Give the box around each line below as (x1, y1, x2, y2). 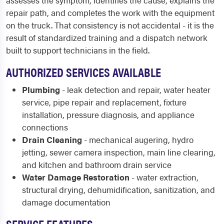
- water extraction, (129, 171, 198, 183)
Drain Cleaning (22, 133, 82, 146)
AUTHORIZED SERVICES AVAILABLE (6, 63, 161, 81)
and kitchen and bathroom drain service (22, 158, 171, 171)
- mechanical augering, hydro (82, 133, 193, 146)
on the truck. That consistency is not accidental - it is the (6, 19, 214, 31)
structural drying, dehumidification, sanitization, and (22, 183, 215, 196)
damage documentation (22, 196, 110, 208)
